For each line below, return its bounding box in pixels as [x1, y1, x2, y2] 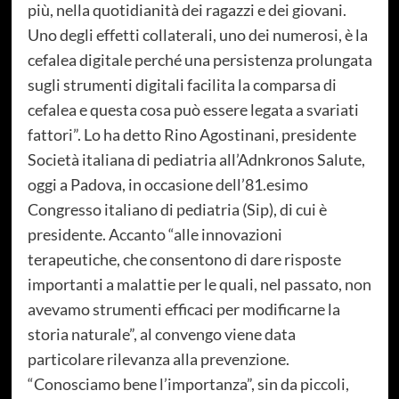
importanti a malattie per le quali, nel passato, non [27, 273, 371, 294]
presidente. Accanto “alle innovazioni [27, 224, 282, 244]
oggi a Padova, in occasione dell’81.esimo [27, 174, 308, 194]
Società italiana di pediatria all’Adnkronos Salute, [27, 149, 365, 169]
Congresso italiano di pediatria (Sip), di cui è [27, 199, 327, 219]
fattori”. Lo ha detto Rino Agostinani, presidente [27, 124, 356, 144]
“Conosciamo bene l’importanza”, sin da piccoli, [27, 373, 349, 394]
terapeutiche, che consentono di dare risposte [27, 248, 341, 269]
